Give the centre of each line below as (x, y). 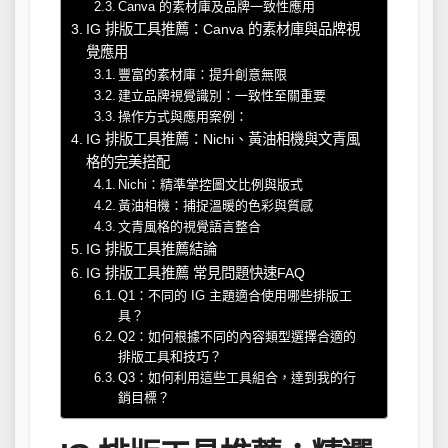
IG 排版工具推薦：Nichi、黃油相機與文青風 (222, 139)
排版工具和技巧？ (170, 357)
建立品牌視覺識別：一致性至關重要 (222, 96)
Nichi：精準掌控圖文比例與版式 (211, 185)
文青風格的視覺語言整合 (190, 227)
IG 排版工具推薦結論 (151, 249)
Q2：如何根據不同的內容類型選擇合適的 (237, 337)
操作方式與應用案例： (183, 117)
